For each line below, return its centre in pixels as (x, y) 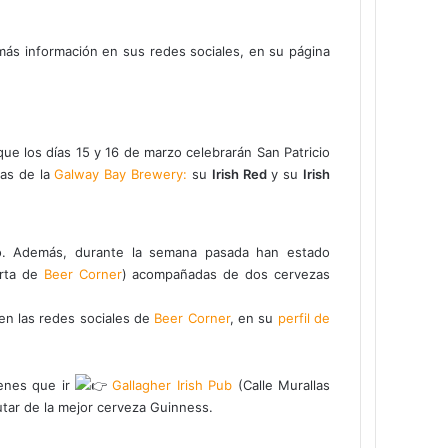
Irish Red (239, 173)
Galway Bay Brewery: (121, 173)
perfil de (303, 317)
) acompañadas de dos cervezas (226, 273)
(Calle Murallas (284, 384)
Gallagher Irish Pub (175, 384)
